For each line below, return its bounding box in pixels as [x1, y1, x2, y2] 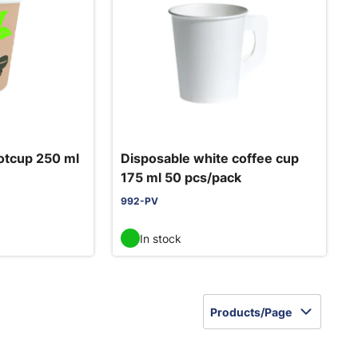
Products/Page [210, 304, 292, 319]
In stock [140, 231, 181, 245]
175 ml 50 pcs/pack [121, 169, 241, 185]
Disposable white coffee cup [121, 150, 299, 166]
